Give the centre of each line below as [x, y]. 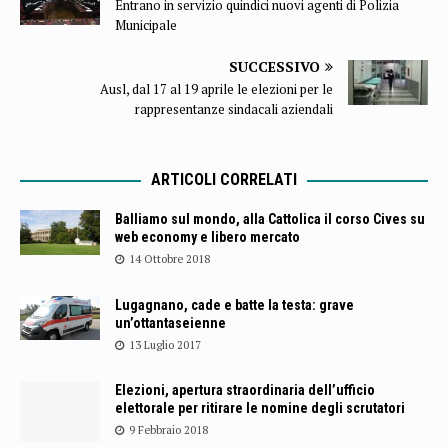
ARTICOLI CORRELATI [224, 180]
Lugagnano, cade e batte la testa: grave [234, 305]
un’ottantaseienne [170, 323]
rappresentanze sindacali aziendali [234, 109]
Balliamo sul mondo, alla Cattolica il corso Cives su [270, 219]
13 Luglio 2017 [165, 345]
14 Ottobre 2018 [169, 259]
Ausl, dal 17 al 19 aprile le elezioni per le [216, 89]
